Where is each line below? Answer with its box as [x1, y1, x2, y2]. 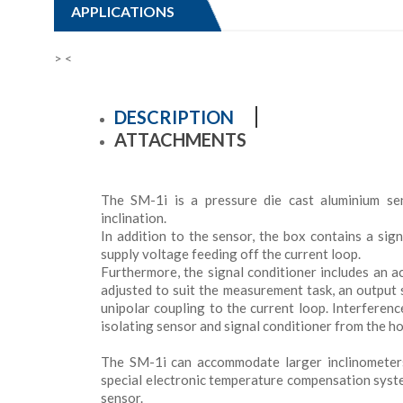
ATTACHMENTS [114, 129, 246, 151]
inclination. [101, 210, 166, 227]
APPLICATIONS [71, 2, 175, 20]
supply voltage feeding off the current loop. [101, 246, 361, 263]
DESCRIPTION [114, 106, 234, 129]
